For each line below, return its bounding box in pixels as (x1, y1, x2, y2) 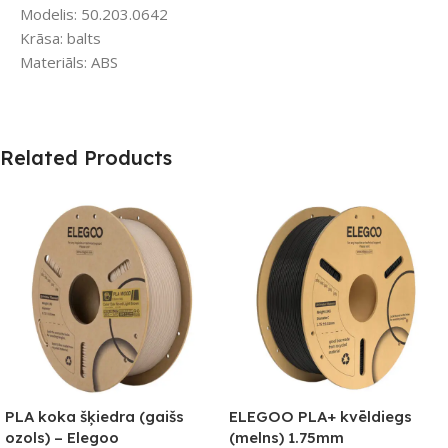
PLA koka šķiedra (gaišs (5, 407, 184, 427)
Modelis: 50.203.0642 (20, 4, 168, 25)
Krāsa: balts (20, 28, 101, 49)
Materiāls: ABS (20, 52, 118, 73)
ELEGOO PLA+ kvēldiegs (229, 407, 412, 427)
